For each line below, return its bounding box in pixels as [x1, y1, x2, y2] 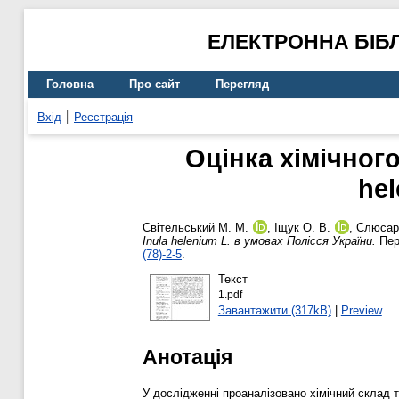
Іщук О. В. [274, 221, 330, 235]
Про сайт [129, 77, 180, 92]
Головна [46, 77, 94, 92]
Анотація [142, 345, 232, 369]
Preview [340, 303, 382, 317]
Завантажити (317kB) [217, 303, 331, 317]
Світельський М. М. [142, 221, 248, 235]
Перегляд [216, 77, 269, 92]
